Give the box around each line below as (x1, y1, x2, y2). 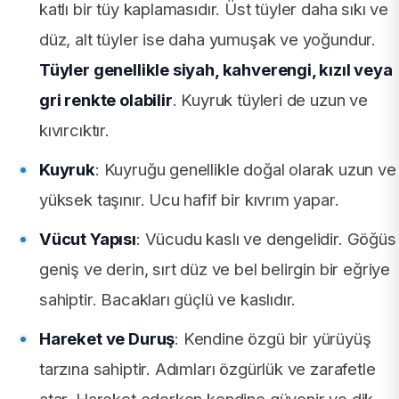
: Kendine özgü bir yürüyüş (175, 328, 371, 348)
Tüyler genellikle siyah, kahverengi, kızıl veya (39, 59, 393, 79)
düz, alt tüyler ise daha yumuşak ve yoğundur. (39, 28, 377, 49)
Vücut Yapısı (39, 228, 136, 248)
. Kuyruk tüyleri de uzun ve (172, 89, 368, 110)
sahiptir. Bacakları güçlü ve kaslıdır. (39, 289, 297, 309)
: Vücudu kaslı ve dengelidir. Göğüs (135, 228, 396, 248)
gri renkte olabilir (39, 89, 173, 110)
